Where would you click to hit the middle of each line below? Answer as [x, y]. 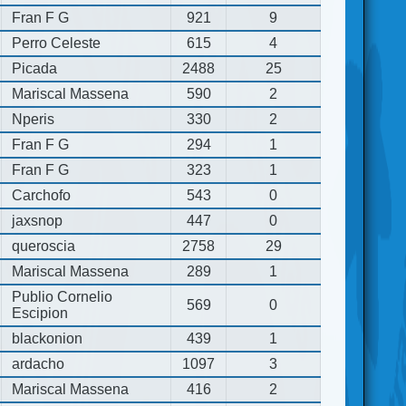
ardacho [39, 363]
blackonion [48, 338]
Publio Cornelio [63, 296]
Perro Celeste [57, 43]
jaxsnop [38, 220]
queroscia [44, 246]
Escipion [40, 313]
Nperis [34, 119]
